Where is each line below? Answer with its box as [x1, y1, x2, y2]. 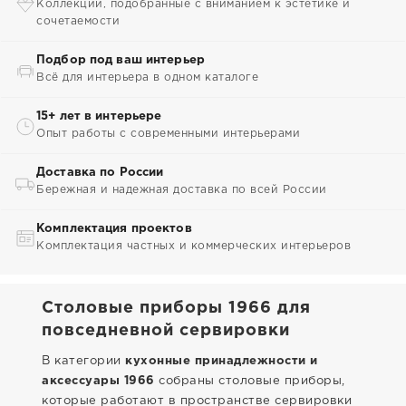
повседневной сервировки [42, 324, 290, 338]
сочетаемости [36, 16, 120, 26]
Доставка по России [36, 168, 164, 178]
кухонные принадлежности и [125, 356, 318, 366]
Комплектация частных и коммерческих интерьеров [36, 241, 351, 251]
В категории [42, 356, 125, 366]
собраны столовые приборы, [154, 376, 345, 386]
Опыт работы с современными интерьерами [36, 129, 300, 139]
